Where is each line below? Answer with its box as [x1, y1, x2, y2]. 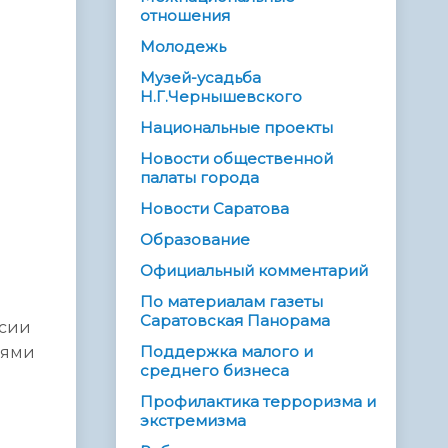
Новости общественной [140, 149, 333, 169]
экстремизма [140, 411, 246, 431]
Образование [140, 230, 250, 250]
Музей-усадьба [140, 68, 261, 88]
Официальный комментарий [140, 261, 368, 281]
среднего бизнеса [140, 361, 289, 381]
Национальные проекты [140, 118, 333, 138]
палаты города [140, 168, 259, 188]
